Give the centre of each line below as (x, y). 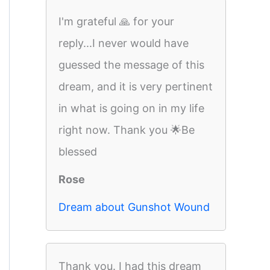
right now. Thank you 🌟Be (127, 130)
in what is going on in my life (131, 108)
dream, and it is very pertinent (136, 86)
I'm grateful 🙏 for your (116, 21)
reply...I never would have (124, 43)
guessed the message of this (131, 65)
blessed (78, 152)
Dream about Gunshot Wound (134, 207)
